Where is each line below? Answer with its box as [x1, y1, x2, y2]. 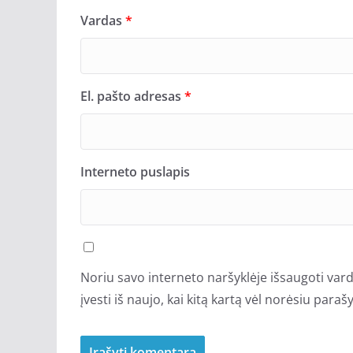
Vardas [80, 11, 125, 29]
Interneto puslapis [80, 162, 190, 180]
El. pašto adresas [80, 87, 184, 105]
